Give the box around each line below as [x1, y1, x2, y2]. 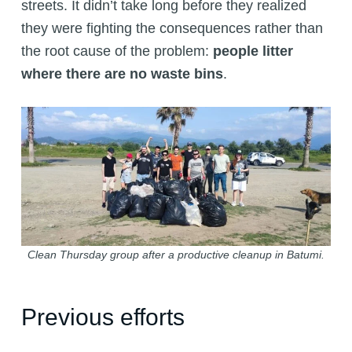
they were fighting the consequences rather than [20, 20, 323, 36]
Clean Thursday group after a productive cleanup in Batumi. [27, 248, 324, 262]
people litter [212, 42, 293, 59]
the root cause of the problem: [20, 42, 213, 59]
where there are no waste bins [20, 65, 223, 82]
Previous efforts [20, 304, 185, 331]
